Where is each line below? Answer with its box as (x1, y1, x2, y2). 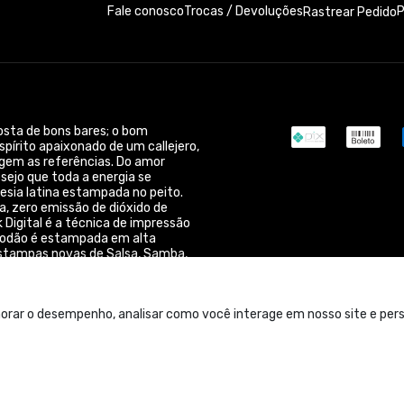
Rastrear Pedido (303, 4, 397, 20)
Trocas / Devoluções (184, 4, 303, 20)
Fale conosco (107, 4, 184, 20)
